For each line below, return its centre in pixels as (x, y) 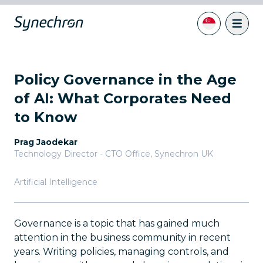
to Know (45, 117)
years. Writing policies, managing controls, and (122, 252)
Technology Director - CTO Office (82, 154)
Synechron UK (184, 154)
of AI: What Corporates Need (123, 98)
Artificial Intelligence (56, 182)
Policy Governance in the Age (125, 80)
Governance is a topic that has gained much (117, 223)
